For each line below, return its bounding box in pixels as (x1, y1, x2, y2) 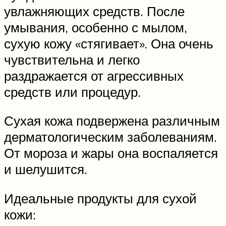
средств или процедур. (4, 83, 141, 100)
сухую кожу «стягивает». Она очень (4, 35, 213, 51)
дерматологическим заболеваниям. (4, 129, 217, 145)
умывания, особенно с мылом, (4, 19, 187, 35)
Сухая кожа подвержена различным (4, 112, 220, 129)
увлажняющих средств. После (4, 3, 185, 19)
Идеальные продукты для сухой (4, 190, 197, 206)
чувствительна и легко (4, 51, 140, 68)
